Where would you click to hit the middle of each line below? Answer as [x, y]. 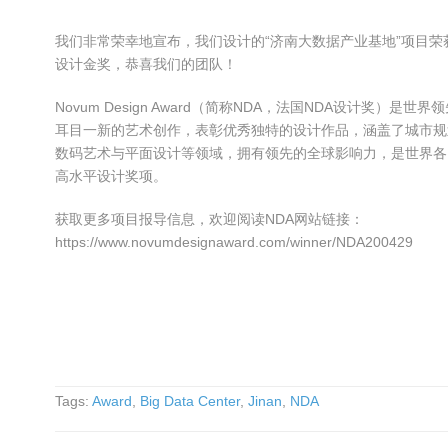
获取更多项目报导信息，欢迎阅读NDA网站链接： [209, 219]
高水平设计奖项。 [111, 176]
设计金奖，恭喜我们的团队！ [146, 64]
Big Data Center [190, 401]
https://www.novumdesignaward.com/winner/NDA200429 [234, 242]
